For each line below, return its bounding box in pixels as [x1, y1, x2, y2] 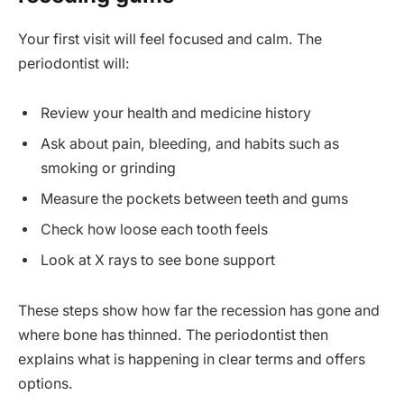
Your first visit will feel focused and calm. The [18, 30, 322, 48]
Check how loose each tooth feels [41, 221, 268, 239]
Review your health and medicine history [41, 105, 311, 123]
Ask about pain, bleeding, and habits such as [41, 135, 339, 153]
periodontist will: [18, 54, 130, 72]
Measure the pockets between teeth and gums [41, 190, 348, 208]
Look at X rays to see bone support [41, 252, 275, 270]
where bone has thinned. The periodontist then [18, 326, 328, 344]
